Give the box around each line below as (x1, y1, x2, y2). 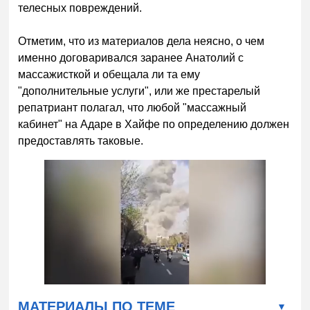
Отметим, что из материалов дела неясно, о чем (18, 35, 265, 47)
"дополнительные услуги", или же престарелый (18, 84, 261, 97)
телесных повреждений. (18, 1, 143, 14)
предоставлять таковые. (18, 134, 144, 147)
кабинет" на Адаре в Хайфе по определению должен (18, 118, 290, 130)
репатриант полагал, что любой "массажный (18, 101, 247, 113)
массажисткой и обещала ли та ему (18, 68, 201, 80)
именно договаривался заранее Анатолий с (18, 51, 244, 64)
